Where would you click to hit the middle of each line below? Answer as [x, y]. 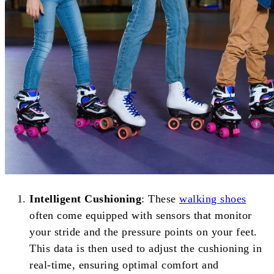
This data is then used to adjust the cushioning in [146, 249]
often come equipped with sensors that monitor [141, 216]
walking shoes [213, 199]
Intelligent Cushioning [85, 199]
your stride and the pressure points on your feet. [143, 232]
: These [160, 199]
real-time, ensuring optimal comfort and [124, 265]
